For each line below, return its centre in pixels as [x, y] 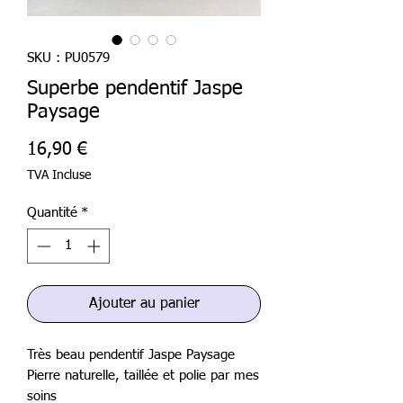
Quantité [52, 213]
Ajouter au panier [144, 304]
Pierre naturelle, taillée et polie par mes [143, 375]
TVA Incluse [59, 175]
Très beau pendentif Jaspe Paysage [131, 354]
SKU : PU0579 [68, 58]
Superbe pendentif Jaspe [135, 89]
